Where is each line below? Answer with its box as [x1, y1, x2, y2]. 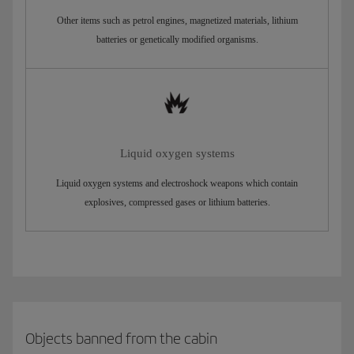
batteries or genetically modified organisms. [96, 34, 258, 46]
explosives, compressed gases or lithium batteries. [84, 197, 270, 209]
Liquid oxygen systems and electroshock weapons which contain [56, 178, 298, 190]
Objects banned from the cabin [25, 329, 217, 348]
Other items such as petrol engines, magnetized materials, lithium [56, 15, 298, 27]
